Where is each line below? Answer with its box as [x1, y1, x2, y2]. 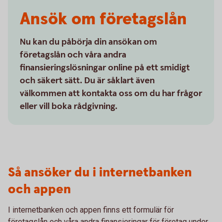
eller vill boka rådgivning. [20, 101, 117, 112]
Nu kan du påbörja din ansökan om [20, 36, 157, 48]
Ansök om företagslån [20, 8, 187, 31]
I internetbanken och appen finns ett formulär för [8, 205, 174, 215]
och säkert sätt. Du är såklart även [20, 75, 155, 86]
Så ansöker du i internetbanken [8, 164, 192, 181]
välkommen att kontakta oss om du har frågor [20, 88, 202, 99]
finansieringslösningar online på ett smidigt [20, 62, 190, 73]
